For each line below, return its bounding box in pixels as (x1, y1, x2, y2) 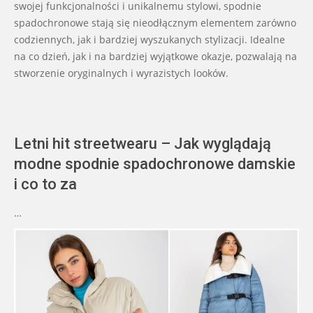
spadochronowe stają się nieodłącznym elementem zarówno (14, 16, 296, 30)
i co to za (14, 175, 77, 194)
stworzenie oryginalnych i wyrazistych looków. (14, 66, 228, 80)
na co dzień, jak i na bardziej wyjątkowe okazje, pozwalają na (14, 50, 297, 64)
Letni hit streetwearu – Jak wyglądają (14, 135, 271, 153)
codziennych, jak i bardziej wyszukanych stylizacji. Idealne (14, 33, 285, 47)
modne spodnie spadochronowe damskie (14, 155, 296, 173)
